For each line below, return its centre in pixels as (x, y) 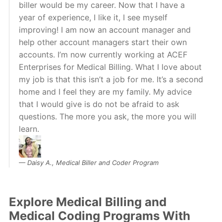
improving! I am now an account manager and (105, 30)
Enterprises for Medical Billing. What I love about (110, 67)
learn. (29, 129)
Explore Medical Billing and (87, 202)
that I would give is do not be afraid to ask (99, 104)
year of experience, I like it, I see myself (93, 18)
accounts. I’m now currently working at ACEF (103, 55)
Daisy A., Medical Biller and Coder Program (93, 163)
